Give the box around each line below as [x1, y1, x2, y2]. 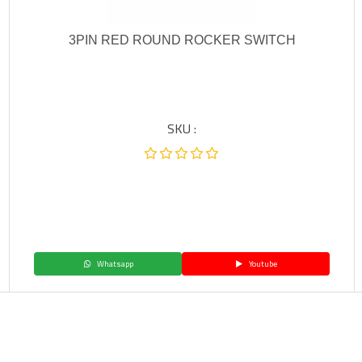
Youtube [246, 256, 277, 272]
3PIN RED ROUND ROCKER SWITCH [68, 33, 296, 48]
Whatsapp [95, 256, 133, 272]
